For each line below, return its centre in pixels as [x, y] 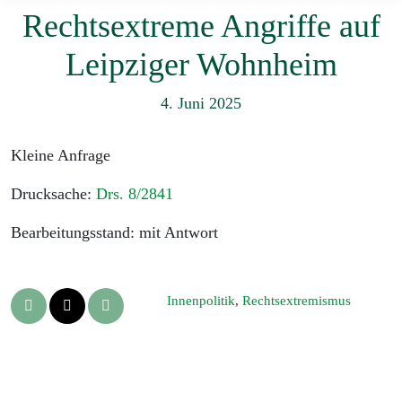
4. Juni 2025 [201, 104]
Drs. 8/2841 [135, 194]
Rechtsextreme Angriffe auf [201, 26]
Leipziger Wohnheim [201, 65]
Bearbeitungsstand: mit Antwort [114, 233]
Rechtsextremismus [297, 301]
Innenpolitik [201, 301]
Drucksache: [53, 194]
